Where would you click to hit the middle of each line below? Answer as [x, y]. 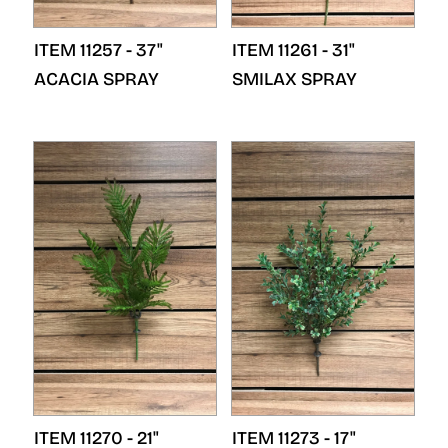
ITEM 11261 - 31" [293, 50]
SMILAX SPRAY [294, 79]
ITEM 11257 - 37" [98, 50]
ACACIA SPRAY [96, 79]
